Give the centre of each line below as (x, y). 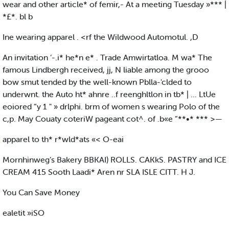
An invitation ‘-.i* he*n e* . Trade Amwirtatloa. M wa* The (107, 58)
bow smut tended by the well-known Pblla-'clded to (97, 82)
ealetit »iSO (24, 213)
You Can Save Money (41, 192)
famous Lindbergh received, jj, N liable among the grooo (106, 70)
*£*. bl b (18, 17)
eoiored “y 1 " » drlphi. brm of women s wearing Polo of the (111, 107)
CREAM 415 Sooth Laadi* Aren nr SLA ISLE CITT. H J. (99, 172)
